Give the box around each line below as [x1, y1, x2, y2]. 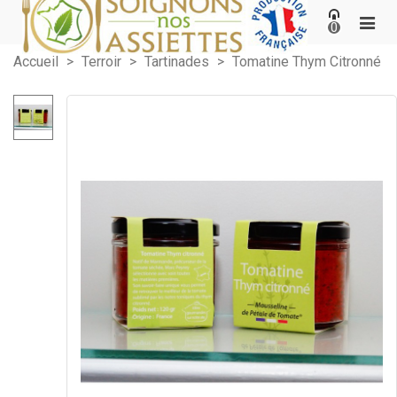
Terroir [82, 53, 121, 70]
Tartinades [144, 53, 209, 70]
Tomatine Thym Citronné [232, 53, 381, 70]
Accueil [13, 53, 58, 70]
